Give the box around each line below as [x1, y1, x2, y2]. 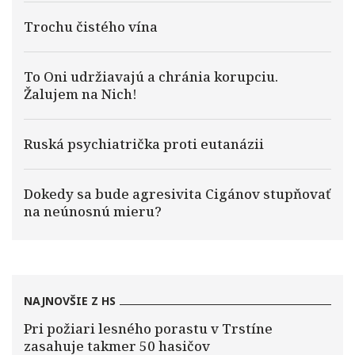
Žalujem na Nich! [24, 85, 137, 103]
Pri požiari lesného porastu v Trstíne [24, 319, 273, 338]
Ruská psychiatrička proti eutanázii [24, 135, 264, 153]
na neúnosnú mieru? [24, 202, 162, 220]
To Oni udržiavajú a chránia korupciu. [24, 67, 278, 86]
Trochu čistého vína [24, 17, 158, 36]
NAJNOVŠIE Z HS [24, 293, 116, 308]
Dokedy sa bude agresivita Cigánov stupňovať [24, 185, 330, 203]
